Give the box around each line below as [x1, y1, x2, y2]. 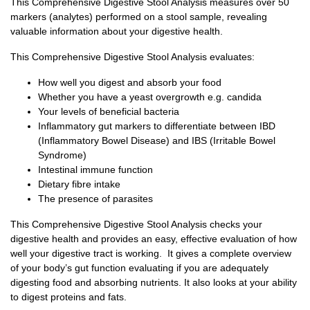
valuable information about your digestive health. [10, 25, 223, 37]
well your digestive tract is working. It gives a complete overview [10, 247, 291, 259]
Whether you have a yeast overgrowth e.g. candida [38, 91, 262, 102]
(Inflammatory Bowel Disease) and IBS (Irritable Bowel [38, 134, 275, 146]
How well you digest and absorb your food [38, 76, 221, 88]
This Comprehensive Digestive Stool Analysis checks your [10, 218, 262, 230]
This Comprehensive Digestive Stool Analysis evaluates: [10, 51, 255, 62]
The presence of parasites [38, 192, 153, 204]
